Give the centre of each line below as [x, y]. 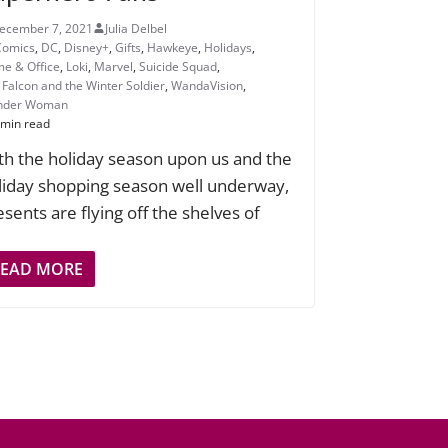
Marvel [114, 66]
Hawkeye [173, 47]
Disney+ [87, 47]
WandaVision [207, 85]
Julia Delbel [136, 28]
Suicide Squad [178, 66]
